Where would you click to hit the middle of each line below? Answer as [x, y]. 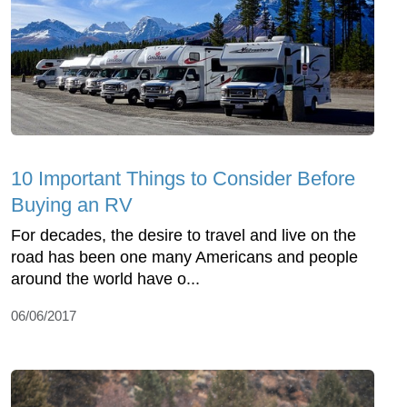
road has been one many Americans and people [184, 257]
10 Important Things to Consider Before [183, 178]
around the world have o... [105, 278]
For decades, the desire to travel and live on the [184, 235]
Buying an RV [72, 204]
